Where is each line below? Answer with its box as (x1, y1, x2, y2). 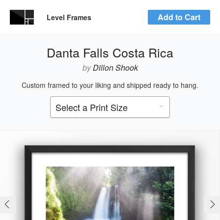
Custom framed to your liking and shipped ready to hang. (22, 80, 198, 90)
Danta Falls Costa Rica (47, 43, 173, 61)
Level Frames (47, 12, 91, 22)
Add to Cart (158, 11, 200, 23)
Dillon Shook (90, 62, 138, 73)
